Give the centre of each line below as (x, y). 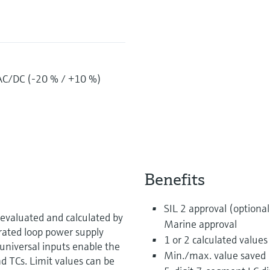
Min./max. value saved (215, 255)
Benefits (174, 179)
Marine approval (200, 224)
